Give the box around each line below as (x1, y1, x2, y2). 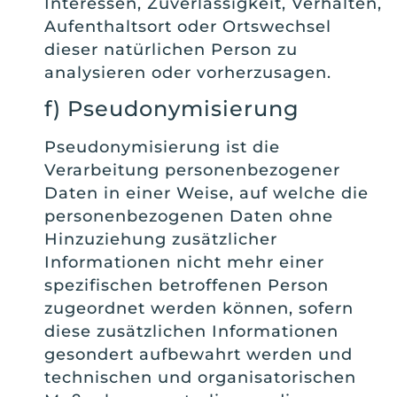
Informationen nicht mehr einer (44, 253, 324, 273)
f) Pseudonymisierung (44, 96, 300, 122)
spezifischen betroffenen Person (44, 276, 329, 296)
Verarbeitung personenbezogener (44, 160, 340, 181)
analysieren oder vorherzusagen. (44, 62, 331, 82)
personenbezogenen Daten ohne (44, 206, 333, 227)
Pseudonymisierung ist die (44, 137, 280, 158)
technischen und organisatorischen (44, 368, 356, 388)
